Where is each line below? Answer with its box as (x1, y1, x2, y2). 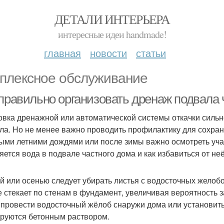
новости (90, 45, 127, 60)
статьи (136, 45, 166, 60)
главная (44, 45, 81, 60)
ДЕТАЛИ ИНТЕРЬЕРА (54, 10, 170, 27)
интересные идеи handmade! (57, 27, 166, 41)
